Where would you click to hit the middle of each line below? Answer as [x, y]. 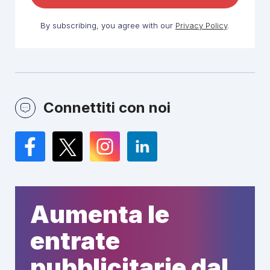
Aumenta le [100, 214]
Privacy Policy [201, 25]
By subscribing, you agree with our [108, 25]
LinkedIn [170, 145]
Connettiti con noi [107, 107]
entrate [75, 240]
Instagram [139, 145]
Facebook [63, 145]
